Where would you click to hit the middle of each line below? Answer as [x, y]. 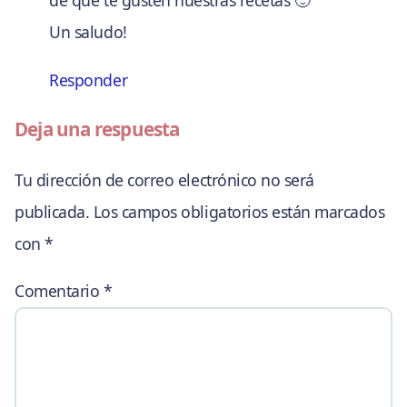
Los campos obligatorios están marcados [239, 211]
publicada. [52, 211]
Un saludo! [88, 32]
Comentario [59, 291]
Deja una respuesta [97, 129]
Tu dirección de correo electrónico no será [164, 179]
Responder [89, 79]
